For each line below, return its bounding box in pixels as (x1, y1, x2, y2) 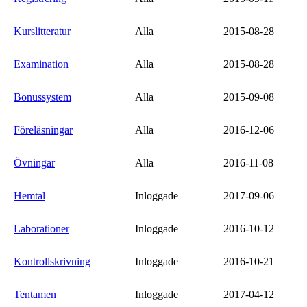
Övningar (14, 157, 55, 169)
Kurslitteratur (14, 25, 71, 37)
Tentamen (14, 288, 56, 300)
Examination (14, 58, 69, 70)
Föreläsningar (14, 124, 73, 136)
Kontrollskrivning (14, 256, 90, 267)
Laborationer (14, 223, 69, 234)
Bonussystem (14, 91, 71, 103)
